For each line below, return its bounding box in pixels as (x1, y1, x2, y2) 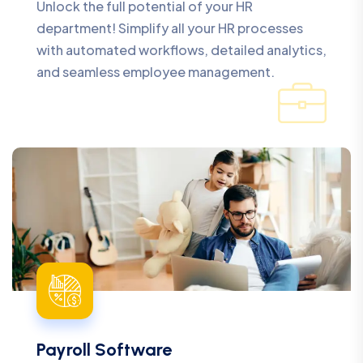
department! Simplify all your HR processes (36, 19, 303, 36)
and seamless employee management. (36, 62, 275, 80)
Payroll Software (36, 338, 172, 361)
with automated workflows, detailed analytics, (36, 41, 327, 58)
